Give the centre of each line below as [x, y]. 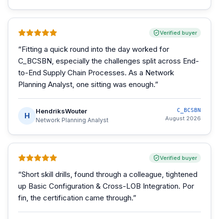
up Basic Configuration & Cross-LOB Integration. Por [106, 186]
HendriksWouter [61, 111]
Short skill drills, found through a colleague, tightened [109, 174]
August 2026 [183, 118]
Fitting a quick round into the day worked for [95, 49]
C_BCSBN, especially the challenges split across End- [109, 61]
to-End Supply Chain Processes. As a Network [96, 73]
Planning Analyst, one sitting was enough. [87, 84]
